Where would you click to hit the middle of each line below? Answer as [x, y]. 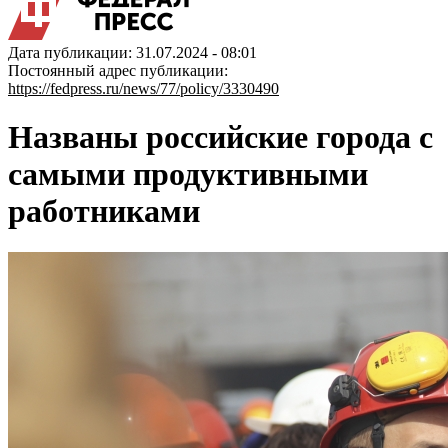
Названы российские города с [220, 137]
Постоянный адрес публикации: [118, 70]
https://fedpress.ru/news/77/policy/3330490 [143, 88]
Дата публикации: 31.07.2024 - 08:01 [132, 52]
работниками [104, 211]
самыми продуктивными [188, 174]
